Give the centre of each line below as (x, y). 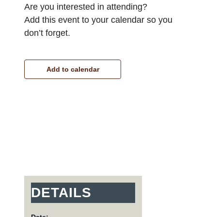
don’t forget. (47, 33)
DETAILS (61, 192)
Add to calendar (73, 69)
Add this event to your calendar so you (98, 20)
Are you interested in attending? (86, 7)
